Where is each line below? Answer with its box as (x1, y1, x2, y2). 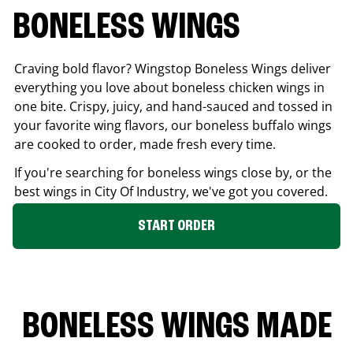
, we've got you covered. (186, 182, 328, 200)
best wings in (14, 182, 95, 200)
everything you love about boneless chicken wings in (14, 78, 325, 96)
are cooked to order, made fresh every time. (14, 135, 276, 153)
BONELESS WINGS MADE (21, 308, 332, 347)
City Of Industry (95, 182, 186, 200)
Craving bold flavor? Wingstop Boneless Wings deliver (14, 59, 331, 77)
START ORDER (138, 217, 215, 234)
